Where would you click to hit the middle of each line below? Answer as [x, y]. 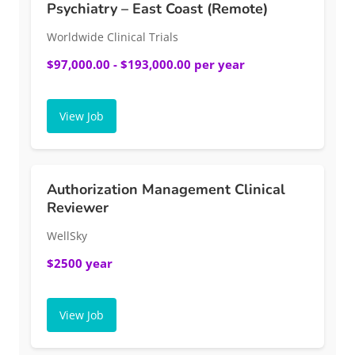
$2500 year [80, 263]
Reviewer [78, 208]
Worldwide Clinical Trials [113, 37]
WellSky [67, 236]
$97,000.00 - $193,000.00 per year [146, 65]
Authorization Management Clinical [166, 190]
